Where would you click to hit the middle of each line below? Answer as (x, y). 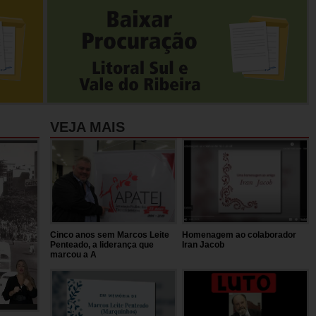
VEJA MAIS (87, 127)
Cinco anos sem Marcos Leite (109, 235)
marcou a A (73, 254)
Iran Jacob (203, 244)
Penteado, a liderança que (102, 244)
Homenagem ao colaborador (239, 235)
